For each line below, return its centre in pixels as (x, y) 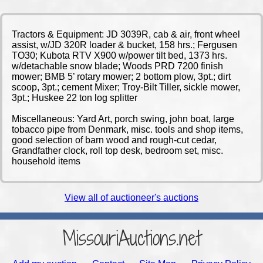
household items (46, 161)
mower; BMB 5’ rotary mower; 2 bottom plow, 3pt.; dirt (121, 77)
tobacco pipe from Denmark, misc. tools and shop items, (127, 129)
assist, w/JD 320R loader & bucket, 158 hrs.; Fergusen (124, 45)
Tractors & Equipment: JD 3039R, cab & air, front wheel (126, 34)
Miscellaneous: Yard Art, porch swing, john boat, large (123, 119)
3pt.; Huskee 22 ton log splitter (75, 98)
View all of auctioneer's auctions (131, 198)
